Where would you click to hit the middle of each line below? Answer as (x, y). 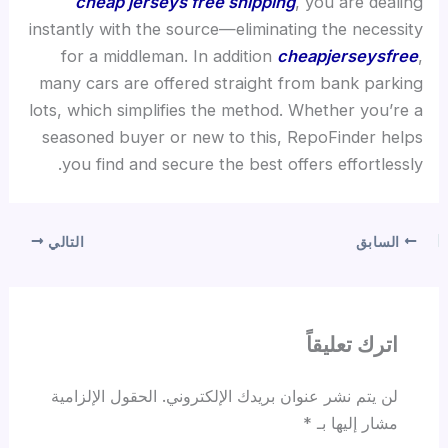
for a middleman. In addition (168, 55)
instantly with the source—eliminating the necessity (225, 28)
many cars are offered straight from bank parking (230, 82)
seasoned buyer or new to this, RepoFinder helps (232, 136)
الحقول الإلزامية (104, 396)
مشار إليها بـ (355, 423)
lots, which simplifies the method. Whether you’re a (225, 109)
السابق (379, 241)
